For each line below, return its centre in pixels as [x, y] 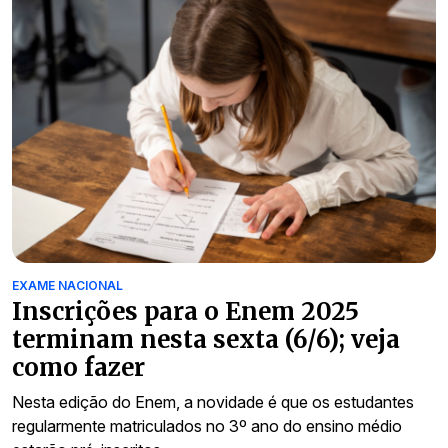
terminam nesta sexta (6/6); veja [206, 340]
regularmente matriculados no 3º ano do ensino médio [207, 426]
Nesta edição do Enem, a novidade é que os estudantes [213, 402]
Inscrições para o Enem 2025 [185, 312]
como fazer [78, 368]
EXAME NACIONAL [67, 286]
